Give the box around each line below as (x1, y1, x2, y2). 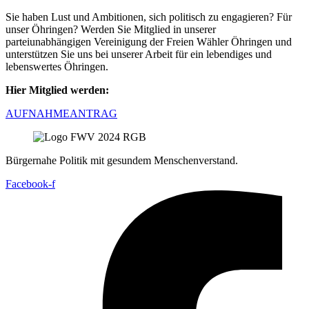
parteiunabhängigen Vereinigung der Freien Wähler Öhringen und (6, 35, 292, 48)
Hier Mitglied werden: (6, 83, 109, 96)
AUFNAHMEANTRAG (6, 107, 117, 119)
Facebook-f (6, 177, 55, 190)
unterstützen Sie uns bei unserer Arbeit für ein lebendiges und (6, 48, 272, 60)
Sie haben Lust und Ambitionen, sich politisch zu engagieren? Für (6, 10, 292, 23)
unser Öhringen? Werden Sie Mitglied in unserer (6, 23, 216, 35)
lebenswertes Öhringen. (6, 60, 111, 72)
